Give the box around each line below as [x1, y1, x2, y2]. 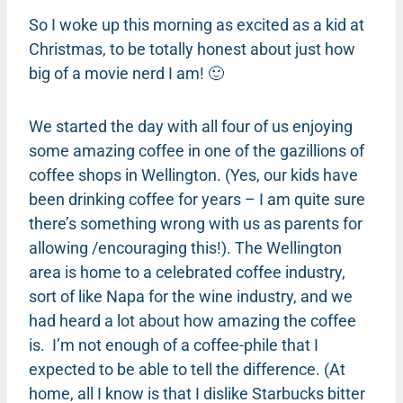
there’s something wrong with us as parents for [29, 213, 363, 233]
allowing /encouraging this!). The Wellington [29, 237, 342, 257]
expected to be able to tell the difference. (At [29, 359, 345, 379]
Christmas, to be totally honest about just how [29, 39, 355, 58]
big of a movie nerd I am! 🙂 [29, 63, 224, 83]
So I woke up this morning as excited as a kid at [29, 14, 364, 34]
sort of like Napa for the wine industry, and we [29, 286, 353, 306]
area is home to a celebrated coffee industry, [29, 262, 345, 282]
